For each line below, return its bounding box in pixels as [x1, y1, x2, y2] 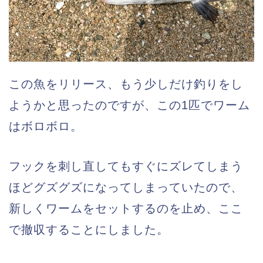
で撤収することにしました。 [9, 223, 169, 237]
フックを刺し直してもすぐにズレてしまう [9, 160, 243, 173]
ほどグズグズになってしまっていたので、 [9, 181, 243, 194]
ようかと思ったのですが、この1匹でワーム [9, 99, 250, 112]
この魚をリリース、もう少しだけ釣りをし [9, 77, 243, 91]
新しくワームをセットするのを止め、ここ [9, 202, 243, 215]
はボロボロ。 [9, 120, 83, 133]
